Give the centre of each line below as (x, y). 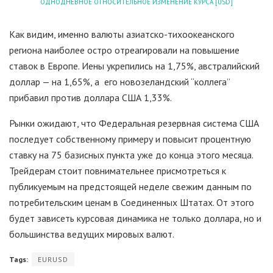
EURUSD (53, 259)
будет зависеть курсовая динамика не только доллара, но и (135, 218)
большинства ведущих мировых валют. (92, 234)
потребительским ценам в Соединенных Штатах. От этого (132, 202)
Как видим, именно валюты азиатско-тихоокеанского (122, 34)
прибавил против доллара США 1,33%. (90, 97)
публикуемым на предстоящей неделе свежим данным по (130, 186)
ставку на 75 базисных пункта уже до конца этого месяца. (131, 154)
